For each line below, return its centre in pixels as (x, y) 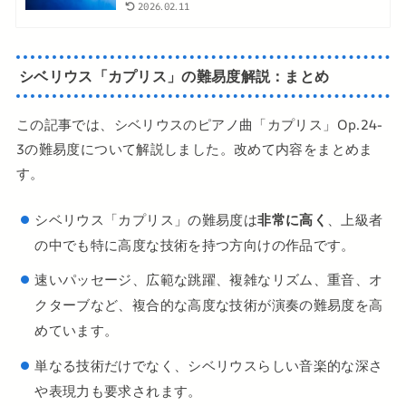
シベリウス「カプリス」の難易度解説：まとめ (174, 76)
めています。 (77, 331)
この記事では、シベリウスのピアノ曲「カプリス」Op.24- (199, 124)
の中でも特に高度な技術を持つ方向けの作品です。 (195, 245)
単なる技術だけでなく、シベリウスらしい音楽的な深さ (209, 365)
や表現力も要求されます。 (118, 391)
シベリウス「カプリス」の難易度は (146, 219)
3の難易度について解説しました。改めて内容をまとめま (194, 149)
